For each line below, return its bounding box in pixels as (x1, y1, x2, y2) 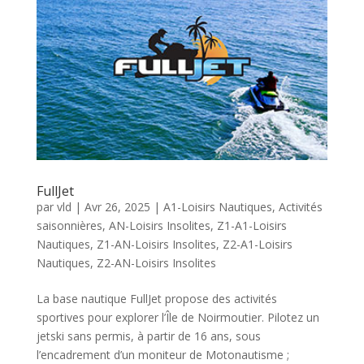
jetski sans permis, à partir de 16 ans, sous (36, 328, 261, 344)
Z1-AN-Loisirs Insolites (96, 236, 216, 253)
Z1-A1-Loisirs (216, 218, 287, 234)
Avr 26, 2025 (84, 199, 150, 215)
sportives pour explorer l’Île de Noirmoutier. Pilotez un (36, 310, 319, 326)
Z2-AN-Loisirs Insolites (96, 255, 216, 271)
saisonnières (36, 218, 102, 234)
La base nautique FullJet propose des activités (36, 291, 277, 307)
